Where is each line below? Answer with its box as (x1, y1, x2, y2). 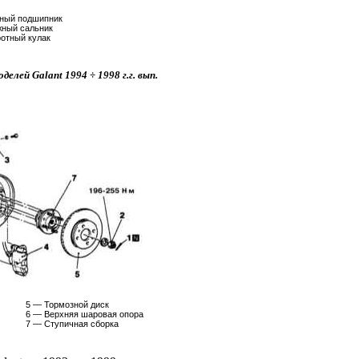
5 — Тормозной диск (26, 300, 109, 309)
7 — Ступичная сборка (26, 319, 119, 329)
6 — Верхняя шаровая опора (26, 309, 143, 319)
